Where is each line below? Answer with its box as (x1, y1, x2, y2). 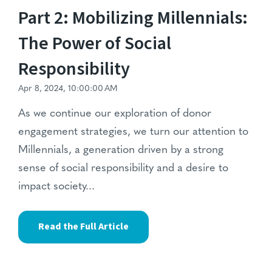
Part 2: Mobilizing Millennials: (18, 5, 248, 32)
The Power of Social (18, 30, 171, 57)
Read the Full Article (38, 220, 129, 234)
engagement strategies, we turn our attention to (18, 126, 248, 138)
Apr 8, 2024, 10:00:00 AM (18, 84, 118, 94)
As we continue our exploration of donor (18, 108, 211, 120)
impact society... (18, 181, 95, 193)
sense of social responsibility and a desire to (18, 163, 228, 175)
